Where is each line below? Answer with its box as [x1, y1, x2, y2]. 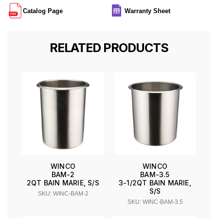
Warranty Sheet [125, 8, 170, 15]
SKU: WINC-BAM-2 [37, 190, 89, 198]
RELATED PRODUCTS [50, 40, 168, 55]
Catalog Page [23, 8, 63, 15]
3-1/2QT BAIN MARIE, [119, 179, 191, 187]
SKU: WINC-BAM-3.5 [127, 199, 183, 206]
